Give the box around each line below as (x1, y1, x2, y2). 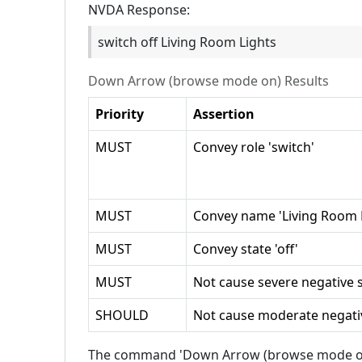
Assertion (193, 105, 255, 123)
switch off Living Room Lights (98, 33, 276, 51)
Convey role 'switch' (193, 138, 314, 156)
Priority (95, 105, 144, 123)
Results (281, 72, 329, 90)
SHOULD (95, 306, 149, 324)
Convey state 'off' (193, 240, 298, 258)
